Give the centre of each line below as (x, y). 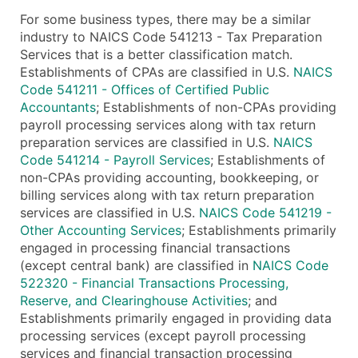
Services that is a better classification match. (156, 54)
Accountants (58, 107)
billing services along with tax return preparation (167, 195)
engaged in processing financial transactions (155, 247)
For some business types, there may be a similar (165, 19)
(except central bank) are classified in (136, 265)
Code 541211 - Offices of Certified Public (145, 89)
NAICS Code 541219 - (265, 212)
